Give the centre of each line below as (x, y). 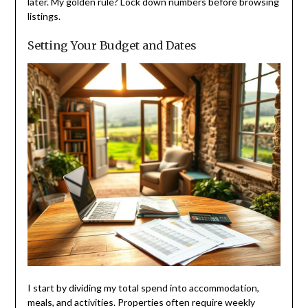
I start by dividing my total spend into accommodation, (143, 288)
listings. (44, 16)
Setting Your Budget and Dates (112, 45)
